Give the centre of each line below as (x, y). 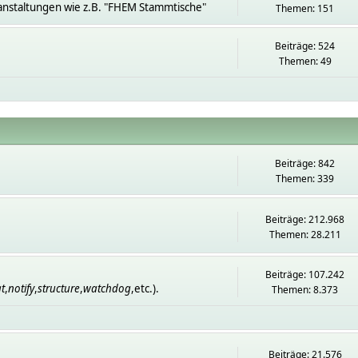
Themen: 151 (305, 8)
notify (21, 288)
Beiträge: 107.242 (305, 274)
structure (58, 288)
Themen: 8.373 (305, 290)
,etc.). (145, 288)
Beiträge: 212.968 (305, 219)
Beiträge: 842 (305, 163)
